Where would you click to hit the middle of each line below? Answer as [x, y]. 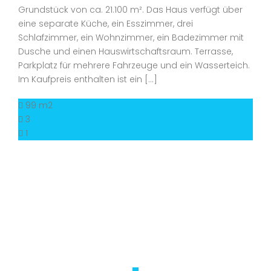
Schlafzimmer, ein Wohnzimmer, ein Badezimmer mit [131, 38]
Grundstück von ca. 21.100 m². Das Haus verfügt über [130, 10]
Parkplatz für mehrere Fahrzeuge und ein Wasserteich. [134, 65]
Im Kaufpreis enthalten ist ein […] [88, 79]
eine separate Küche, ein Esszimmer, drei [106, 24]
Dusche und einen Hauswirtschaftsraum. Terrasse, [126, 51]
